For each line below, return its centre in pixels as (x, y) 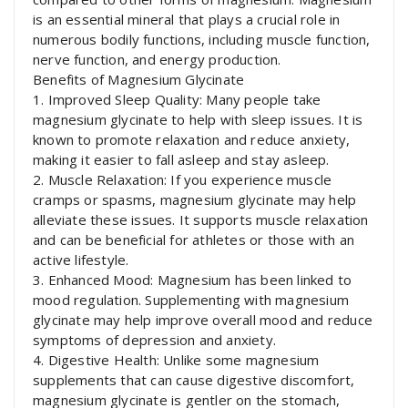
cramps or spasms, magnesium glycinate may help (195, 200)
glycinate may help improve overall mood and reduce (203, 320)
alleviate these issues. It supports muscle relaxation (201, 220)
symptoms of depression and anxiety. (154, 340)
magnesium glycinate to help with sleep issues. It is (198, 120)
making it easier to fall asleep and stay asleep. (181, 160)
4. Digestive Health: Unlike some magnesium (176, 360)
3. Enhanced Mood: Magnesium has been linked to (193, 280)
